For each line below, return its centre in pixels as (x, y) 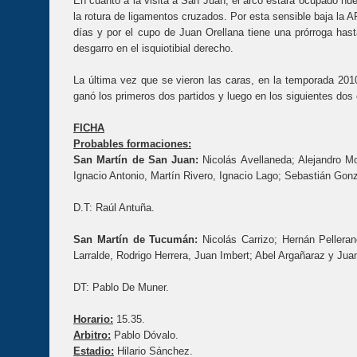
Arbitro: (92, 335)
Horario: (93, 319)
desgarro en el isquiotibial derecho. (153, 48)
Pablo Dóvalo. (146, 335)
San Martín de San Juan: (136, 159)
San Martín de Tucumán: (136, 239)
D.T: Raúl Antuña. (114, 207)
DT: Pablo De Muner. (121, 287)
